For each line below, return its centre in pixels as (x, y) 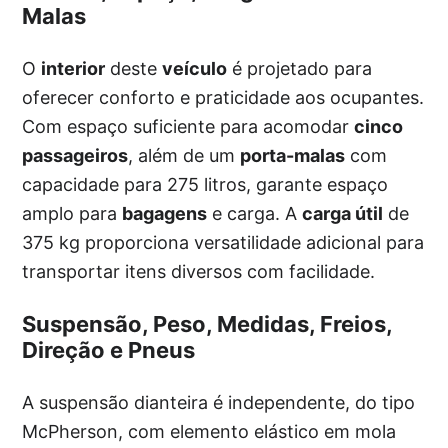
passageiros (75, 156)
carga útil (343, 214)
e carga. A (255, 214)
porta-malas (293, 156)
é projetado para (300, 69)
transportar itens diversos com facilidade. (199, 272)
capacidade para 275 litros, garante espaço (205, 185)
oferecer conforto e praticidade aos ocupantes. (223, 98)
